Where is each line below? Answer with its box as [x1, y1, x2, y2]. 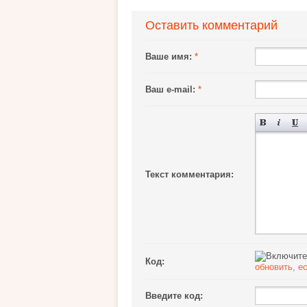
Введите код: [145, 291, 203, 301]
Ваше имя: [145, 51, 192, 62]
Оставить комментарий [145, 19, 278, 32]
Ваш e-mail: [145, 84, 195, 95]
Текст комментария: [145, 169, 234, 180]
